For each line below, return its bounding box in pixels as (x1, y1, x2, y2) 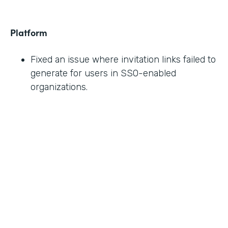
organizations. (31, 81, 88, 93)
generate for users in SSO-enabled (31, 68, 176, 79)
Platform (10, 26, 47, 39)
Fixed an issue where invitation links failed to (31, 54, 216, 66)
